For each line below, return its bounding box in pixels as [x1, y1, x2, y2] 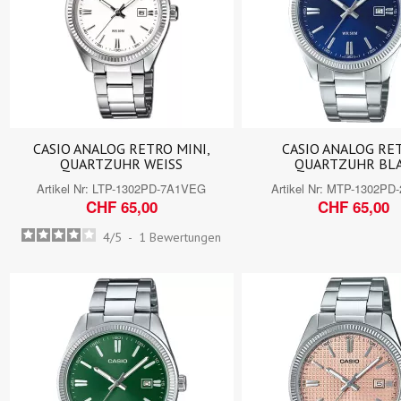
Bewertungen [149, 228, 222, 245]
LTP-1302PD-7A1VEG [92, 179, 207, 197]
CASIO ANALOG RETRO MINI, [32, 139, 210, 158]
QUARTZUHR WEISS [60, 154, 183, 173]
